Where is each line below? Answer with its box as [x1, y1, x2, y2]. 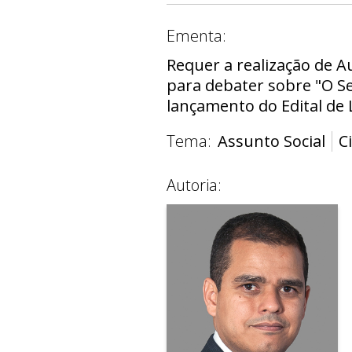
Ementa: [167, 24, 226, 46]
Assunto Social [218, 130, 325, 152]
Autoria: [167, 174, 222, 196]
